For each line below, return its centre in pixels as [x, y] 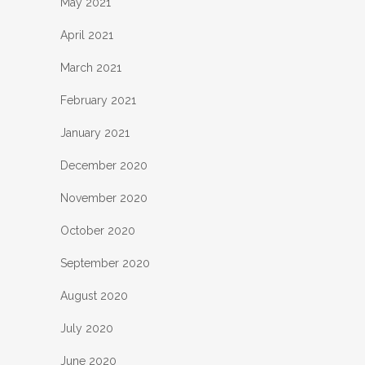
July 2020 [87, 328]
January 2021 [95, 132]
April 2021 [87, 35]
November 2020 [104, 198]
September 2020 [105, 263]
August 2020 [94, 295]
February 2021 [98, 100]
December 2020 [104, 165]
